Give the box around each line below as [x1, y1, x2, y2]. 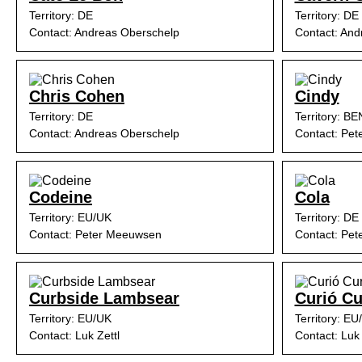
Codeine [29, 188, 92, 206]
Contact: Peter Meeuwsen [29, 228, 162, 241]
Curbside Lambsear [29, 289, 179, 307]
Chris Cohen [29, 87, 124, 105]
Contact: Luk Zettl [29, 329, 120, 342]
